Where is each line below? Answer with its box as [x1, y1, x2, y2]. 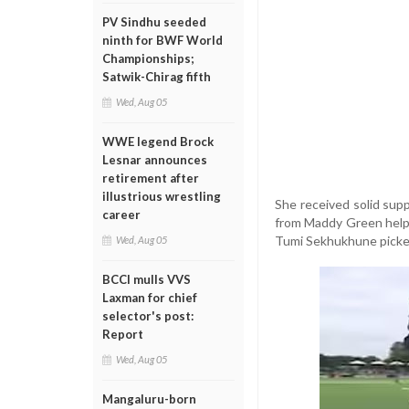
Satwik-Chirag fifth [102, 69, 211, 84]
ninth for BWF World [102, 33, 223, 47]
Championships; [102, 51, 194, 66]
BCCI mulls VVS [102, 272, 191, 287]
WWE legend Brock [102, 134, 214, 149]
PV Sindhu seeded [102, 15, 206, 29]
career [102, 207, 141, 222]
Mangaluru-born [102, 392, 196, 406]
